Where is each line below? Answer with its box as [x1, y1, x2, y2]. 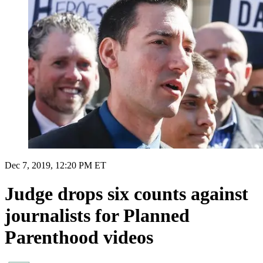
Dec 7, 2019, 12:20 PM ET [5, 160, 106, 170]
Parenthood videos [5, 227, 153, 248]
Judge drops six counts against [5, 183, 248, 205]
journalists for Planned [5, 205, 190, 227]
